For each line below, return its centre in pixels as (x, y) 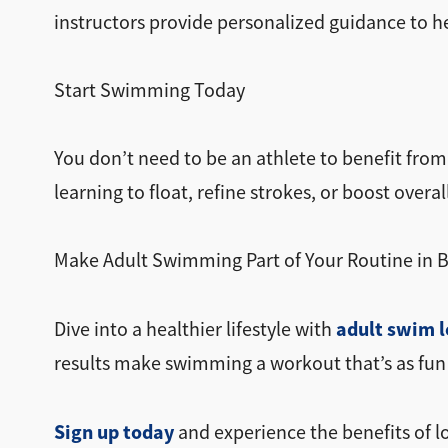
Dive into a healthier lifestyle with (194, 329)
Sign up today (113, 431)
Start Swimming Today (149, 90)
